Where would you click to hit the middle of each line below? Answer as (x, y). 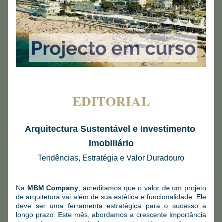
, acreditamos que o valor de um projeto (142, 188)
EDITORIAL (111, 101)
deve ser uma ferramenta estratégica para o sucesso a (111, 206)
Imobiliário (111, 143)
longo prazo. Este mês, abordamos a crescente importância (111, 215)
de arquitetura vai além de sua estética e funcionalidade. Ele (111, 197)
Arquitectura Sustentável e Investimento (110, 129)
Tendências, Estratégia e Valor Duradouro (111, 158)
